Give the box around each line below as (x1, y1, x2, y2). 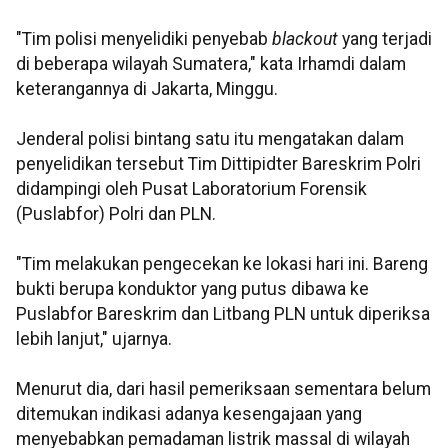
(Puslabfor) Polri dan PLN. (16, 203, 216, 224)
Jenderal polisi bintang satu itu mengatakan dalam (16, 128, 404, 149)
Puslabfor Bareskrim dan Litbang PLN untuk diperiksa (16, 303, 430, 324)
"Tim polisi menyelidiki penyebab (16, 28, 272, 49)
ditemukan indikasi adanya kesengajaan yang (16, 403, 362, 424)
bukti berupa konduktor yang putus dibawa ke (16, 278, 369, 299)
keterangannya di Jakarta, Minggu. (16, 78, 278, 99)
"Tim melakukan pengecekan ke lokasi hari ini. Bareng (16, 253, 428, 274)
